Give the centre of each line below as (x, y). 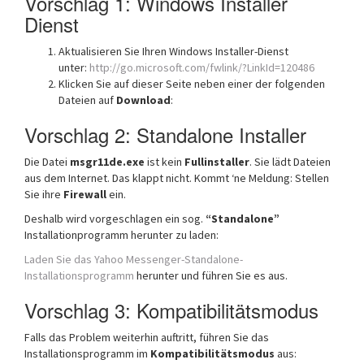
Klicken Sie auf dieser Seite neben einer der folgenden (192, 84)
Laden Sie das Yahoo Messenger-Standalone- (134, 259)
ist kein (163, 162)
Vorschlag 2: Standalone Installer (165, 134)
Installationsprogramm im (87, 353)
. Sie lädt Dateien (290, 162)
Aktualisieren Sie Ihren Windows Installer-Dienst (173, 51)
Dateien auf (87, 100)
